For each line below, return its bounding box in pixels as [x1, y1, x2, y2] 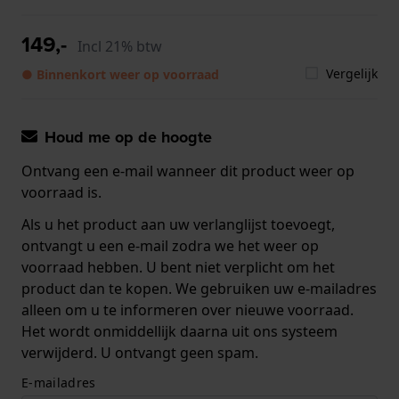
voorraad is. [21, 182, 102, 202]
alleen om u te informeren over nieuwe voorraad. [21, 299, 354, 320]
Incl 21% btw [77, 36, 162, 56]
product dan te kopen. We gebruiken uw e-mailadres [21, 278, 377, 298]
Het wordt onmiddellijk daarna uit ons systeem [21, 321, 338, 341]
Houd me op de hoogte [45, 125, 212, 149]
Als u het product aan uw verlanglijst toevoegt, [21, 214, 335, 234]
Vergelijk [326, 64, 378, 82]
